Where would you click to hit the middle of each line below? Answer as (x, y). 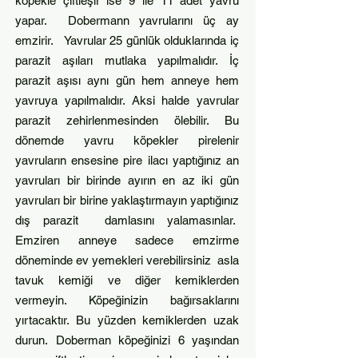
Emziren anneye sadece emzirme (127, 240)
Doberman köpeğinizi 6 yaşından (147, 340)
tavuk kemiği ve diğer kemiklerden (127, 280)
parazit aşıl (48, 60)
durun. (36, 340)
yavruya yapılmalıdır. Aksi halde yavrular (127, 100)
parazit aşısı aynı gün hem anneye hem (127, 80)
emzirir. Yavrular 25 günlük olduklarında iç (127, 40)
